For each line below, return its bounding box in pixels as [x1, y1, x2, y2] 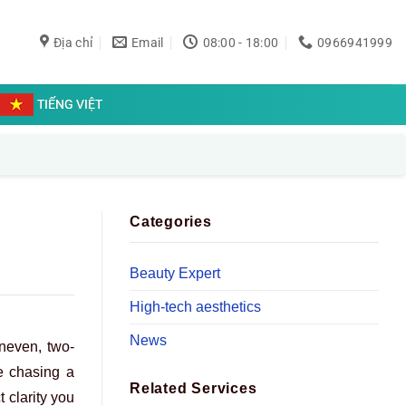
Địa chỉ [53, 34, 93, 50]
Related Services [130, 381, 257, 397]
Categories [130, 214, 212, 229]
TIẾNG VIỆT [36, 97, 102, 111]
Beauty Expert [130, 265, 220, 281]
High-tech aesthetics [130, 298, 261, 314]
